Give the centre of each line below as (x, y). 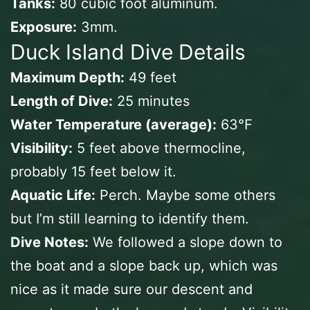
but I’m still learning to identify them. (130, 218)
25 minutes (151, 101)
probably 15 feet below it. (93, 171)
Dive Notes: (49, 242)
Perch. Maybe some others (185, 195)
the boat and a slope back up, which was (144, 265)
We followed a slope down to (185, 242)
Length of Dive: (62, 101)
